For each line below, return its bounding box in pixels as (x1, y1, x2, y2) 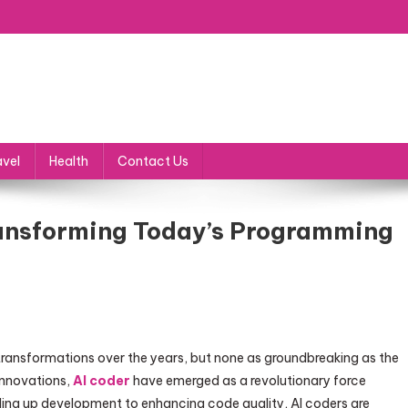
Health (49, 153, 88, 169)
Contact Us (117, 153, 189, 169)
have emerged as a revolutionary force (130, 372, 366, 389)
